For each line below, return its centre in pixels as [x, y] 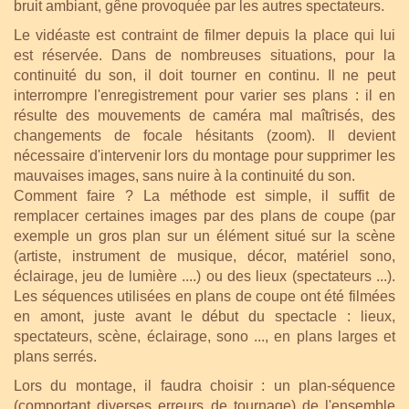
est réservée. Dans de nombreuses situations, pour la [204, 55]
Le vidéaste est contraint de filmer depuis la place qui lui [204, 35]
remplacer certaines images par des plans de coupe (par [204, 215]
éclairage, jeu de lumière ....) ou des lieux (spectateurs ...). [204, 276]
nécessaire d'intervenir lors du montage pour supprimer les [204, 155]
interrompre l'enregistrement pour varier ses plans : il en [204, 95]
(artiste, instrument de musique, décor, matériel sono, [204, 256]
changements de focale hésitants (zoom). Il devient [204, 135]
